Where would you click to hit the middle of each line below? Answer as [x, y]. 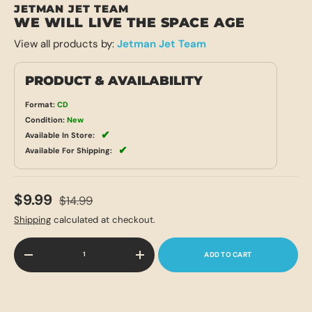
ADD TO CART [228, 254]
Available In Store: [60, 135]
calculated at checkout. [103, 219]
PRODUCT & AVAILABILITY [114, 81]
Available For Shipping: [69, 151]
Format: [40, 105]
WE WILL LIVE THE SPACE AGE [130, 23]
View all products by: [65, 44]
